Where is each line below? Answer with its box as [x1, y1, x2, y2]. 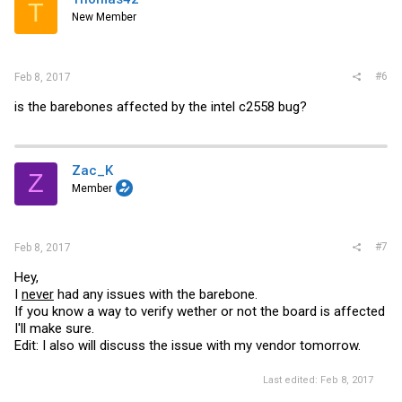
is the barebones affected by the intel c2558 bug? [14, 98, 307, 115]
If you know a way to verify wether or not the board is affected [14, 303, 385, 319]
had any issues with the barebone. [54, 286, 258, 302]
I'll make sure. [14, 320, 94, 336]
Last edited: [263, 373, 320, 386]
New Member [72, 11, 136, 23]
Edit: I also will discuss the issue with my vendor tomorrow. [14, 337, 361, 354]
